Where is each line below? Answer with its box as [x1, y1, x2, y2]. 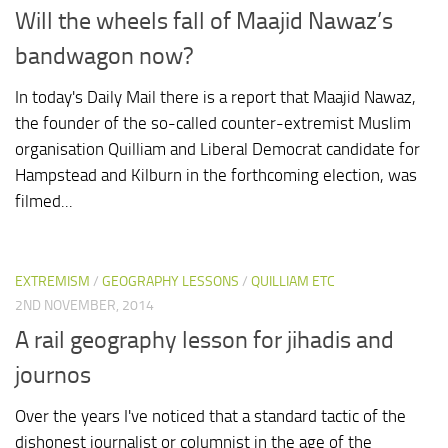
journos [15, 360, 91, 389]
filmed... [15, 191, 73, 212]
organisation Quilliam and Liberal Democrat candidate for [15, 139, 420, 160]
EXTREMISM [15, 273, 90, 291]
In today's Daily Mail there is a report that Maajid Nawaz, [15, 87, 416, 108]
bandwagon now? [15, 42, 194, 71]
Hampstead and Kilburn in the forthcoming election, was [15, 165, 417, 186]
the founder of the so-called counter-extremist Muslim [15, 113, 411, 134]
